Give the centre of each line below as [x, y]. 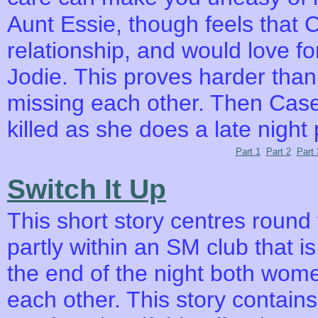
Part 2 [278, 152]
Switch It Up [87, 189]
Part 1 [248, 152]
